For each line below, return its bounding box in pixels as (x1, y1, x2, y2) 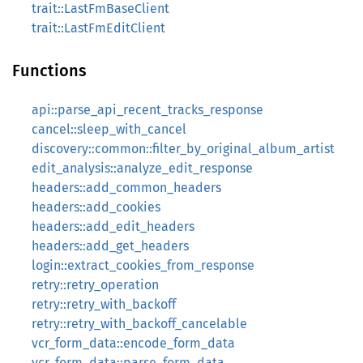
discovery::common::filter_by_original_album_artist (32, 141, 335, 156)
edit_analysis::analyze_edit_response (32, 160, 253, 176)
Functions (12, 61, 87, 80)
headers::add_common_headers (32, 180, 221, 195)
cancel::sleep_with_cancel (32, 122, 186, 137)
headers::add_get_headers (32, 238, 189, 254)
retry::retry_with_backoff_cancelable (32, 316, 247, 331)
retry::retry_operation (32, 277, 159, 293)
